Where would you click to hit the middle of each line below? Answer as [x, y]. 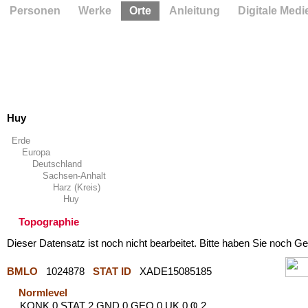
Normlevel [43, 292]
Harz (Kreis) [76, 187]
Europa [36, 152]
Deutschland [57, 164]
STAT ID [112, 271]
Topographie [49, 222]
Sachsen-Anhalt [74, 176]
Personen [35, 11]
